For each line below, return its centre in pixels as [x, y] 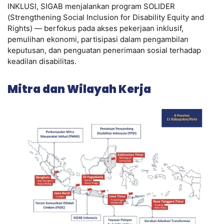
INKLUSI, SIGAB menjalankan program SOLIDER [91, 6]
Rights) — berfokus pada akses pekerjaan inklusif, [95, 28]
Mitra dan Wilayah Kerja [79, 89]
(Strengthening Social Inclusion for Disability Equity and [106, 17]
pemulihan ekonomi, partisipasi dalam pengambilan [98, 39]
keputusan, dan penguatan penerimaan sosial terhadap [104, 50]
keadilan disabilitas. [42, 61]
